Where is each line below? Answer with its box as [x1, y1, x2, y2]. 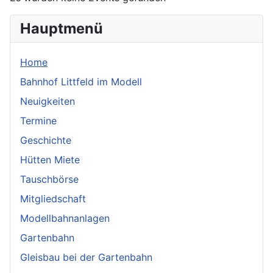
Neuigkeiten [20, 94, 75, 107]
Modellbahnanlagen [20, 211, 110, 224]
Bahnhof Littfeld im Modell [20, 75, 142, 88]
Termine [20, 114, 57, 127]
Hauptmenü [20, 19, 103, 37]
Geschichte [20, 133, 71, 146]
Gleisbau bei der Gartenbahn [20, 250, 152, 263]
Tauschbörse [20, 172, 79, 185]
